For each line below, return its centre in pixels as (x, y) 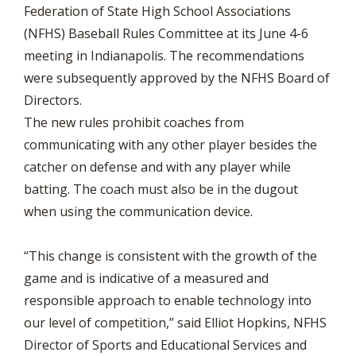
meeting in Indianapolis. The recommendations (164, 56)
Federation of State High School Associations (157, 11)
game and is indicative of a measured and (146, 278)
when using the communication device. (138, 211)
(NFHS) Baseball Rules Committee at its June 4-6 (166, 33)
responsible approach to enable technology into (168, 300)
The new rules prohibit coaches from (134, 122)
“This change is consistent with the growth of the (170, 256)
